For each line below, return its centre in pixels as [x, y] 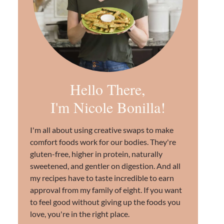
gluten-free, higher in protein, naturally [96, 154]
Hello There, [108, 89]
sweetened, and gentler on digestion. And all [105, 166]
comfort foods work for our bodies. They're [103, 142]
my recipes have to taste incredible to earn [102, 178]
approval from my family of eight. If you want [106, 190]
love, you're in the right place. [79, 214]
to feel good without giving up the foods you [105, 202]
